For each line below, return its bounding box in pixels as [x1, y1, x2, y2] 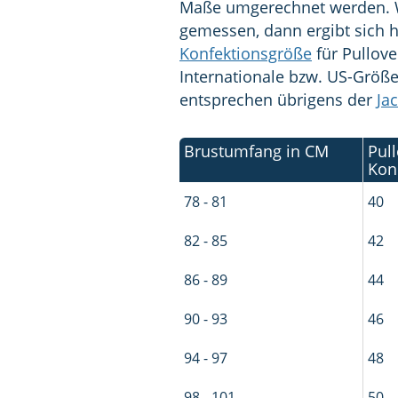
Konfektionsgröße [179, 43, 312, 65]
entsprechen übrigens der [179, 89, 377, 111]
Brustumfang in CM [184, 140, 330, 163]
